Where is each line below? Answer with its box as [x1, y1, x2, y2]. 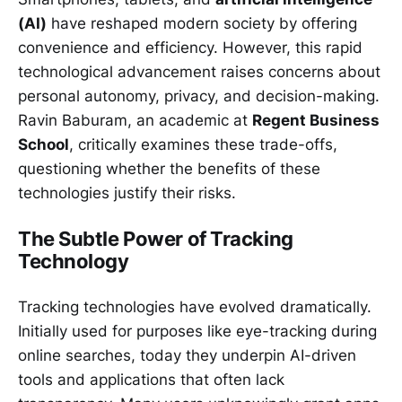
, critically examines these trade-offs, [69, 135, 337, 153]
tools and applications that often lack [18, 370, 284, 389]
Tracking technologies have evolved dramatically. [18, 297, 371, 316]
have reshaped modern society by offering [47, 13, 357, 32]
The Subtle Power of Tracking [18, 226, 293, 250]
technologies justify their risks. [18, 183, 236, 202]
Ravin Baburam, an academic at [18, 110, 252, 129]
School [18, 135, 69, 153]
